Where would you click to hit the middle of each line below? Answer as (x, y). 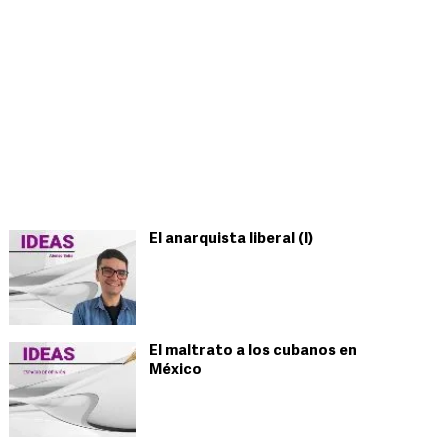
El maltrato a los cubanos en (253, 351)
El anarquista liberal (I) (231, 239)
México (175, 370)
